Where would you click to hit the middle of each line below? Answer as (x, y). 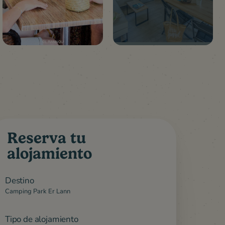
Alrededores (84, 177)
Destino (20, 180)
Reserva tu (46, 138)
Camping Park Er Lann (38, 191)
